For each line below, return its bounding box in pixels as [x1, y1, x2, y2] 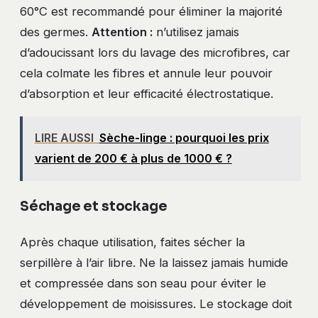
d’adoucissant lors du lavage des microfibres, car [20, 45, 290, 60]
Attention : [92, 25, 153, 40]
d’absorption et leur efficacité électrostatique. [20, 87, 273, 102]
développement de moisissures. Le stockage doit [20, 296, 292, 311]
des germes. [20, 25, 92, 40]
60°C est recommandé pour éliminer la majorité [20, 4, 283, 19]
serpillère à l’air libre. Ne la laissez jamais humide [20, 255, 288, 270]
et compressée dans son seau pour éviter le [20, 275, 266, 290]
